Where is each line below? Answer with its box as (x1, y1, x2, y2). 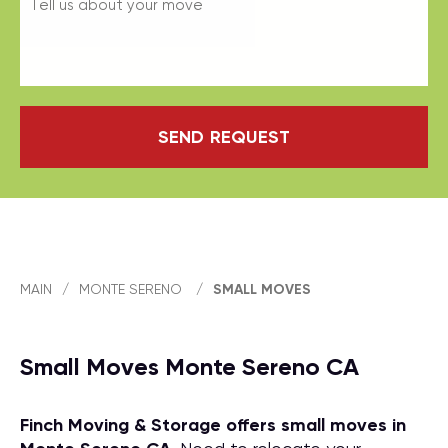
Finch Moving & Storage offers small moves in (20, 414, 406, 436)
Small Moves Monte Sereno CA (20, 352, 359, 381)
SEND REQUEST (157, 126, 291, 148)
